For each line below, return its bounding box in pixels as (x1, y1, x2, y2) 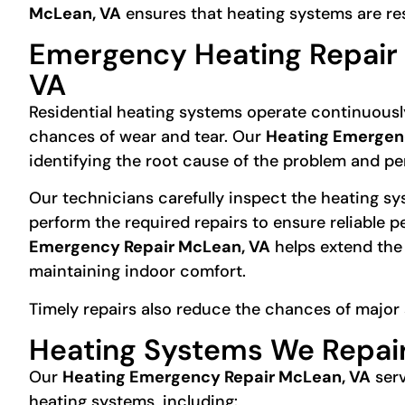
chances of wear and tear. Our (29, 126, 266, 148)
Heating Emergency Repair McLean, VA (62, 366, 371, 389)
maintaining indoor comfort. (29, 260, 246, 283)
